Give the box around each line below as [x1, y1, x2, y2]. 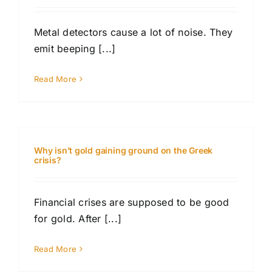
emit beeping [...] [34, 42, 116, 55]
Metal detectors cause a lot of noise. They [34, 26, 233, 39]
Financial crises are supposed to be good [34, 196, 229, 209]
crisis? [34, 155, 61, 166]
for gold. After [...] [34, 212, 122, 225]
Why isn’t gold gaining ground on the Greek [34, 145, 213, 156]
